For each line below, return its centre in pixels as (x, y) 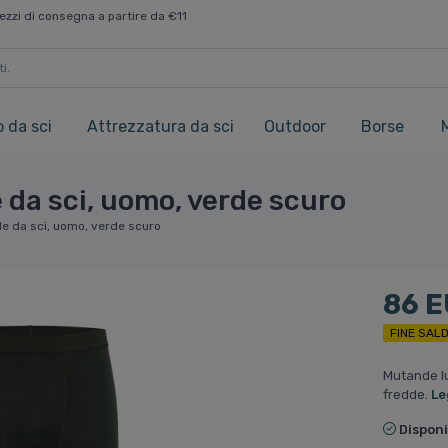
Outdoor (295, 127)
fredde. (406, 395)
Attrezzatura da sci (160, 127)
